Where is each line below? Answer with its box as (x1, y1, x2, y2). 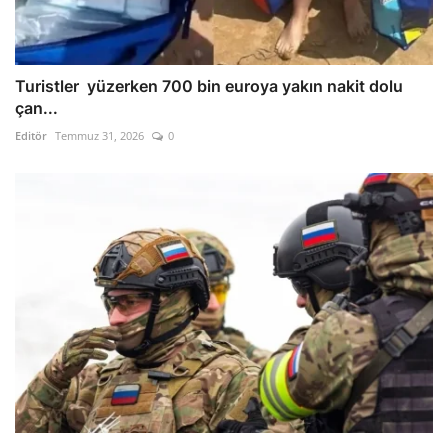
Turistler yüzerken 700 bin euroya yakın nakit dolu (15, 75, 403, 96)
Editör (15, 127, 47, 143)
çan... (15, 97, 58, 118)
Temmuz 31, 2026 (55, 127, 144, 143)
